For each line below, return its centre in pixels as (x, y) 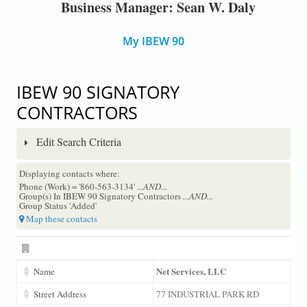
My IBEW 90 (153, 41)
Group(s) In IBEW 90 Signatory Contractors (101, 196)
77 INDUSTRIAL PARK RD (207, 294)
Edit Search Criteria (77, 141)
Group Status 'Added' (58, 205)
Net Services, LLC (191, 271)
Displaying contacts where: (69, 173)
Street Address (60, 294)
